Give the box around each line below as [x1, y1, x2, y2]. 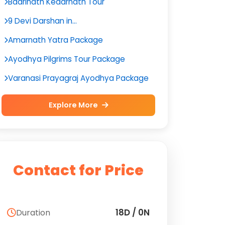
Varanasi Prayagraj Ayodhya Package [8, 73, 149, 83]
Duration [16, 206, 50, 218]
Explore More [48, 100, 99, 110]
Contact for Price [13, 160, 144, 180]
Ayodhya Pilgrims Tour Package [8, 54, 125, 64]
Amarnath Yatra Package [8, 35, 103, 45]
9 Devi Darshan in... [8, 16, 77, 26]
